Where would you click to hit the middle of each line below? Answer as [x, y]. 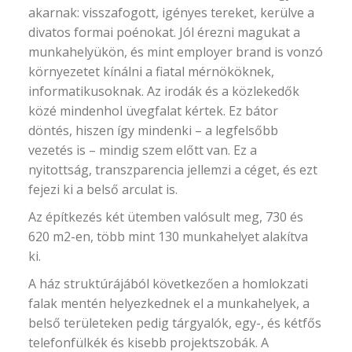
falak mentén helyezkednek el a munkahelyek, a [169, 303]
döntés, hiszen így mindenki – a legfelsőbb [154, 130]
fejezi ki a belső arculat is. [103, 189]
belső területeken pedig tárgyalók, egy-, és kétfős [175, 323]
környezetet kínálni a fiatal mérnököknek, [152, 71]
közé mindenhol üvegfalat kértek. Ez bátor [154, 110]
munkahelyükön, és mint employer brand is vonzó [176, 51]
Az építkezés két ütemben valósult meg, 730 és [166, 216]
